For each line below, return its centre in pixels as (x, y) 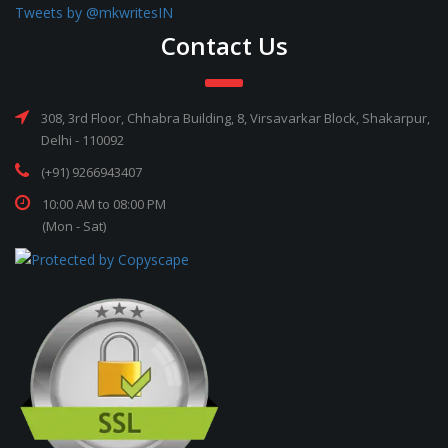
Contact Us (224, 45)
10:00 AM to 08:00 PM (104, 204)
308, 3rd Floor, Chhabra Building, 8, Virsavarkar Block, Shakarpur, (235, 118)
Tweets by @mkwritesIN (94, 12)
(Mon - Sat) (74, 226)
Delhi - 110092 (82, 140)
